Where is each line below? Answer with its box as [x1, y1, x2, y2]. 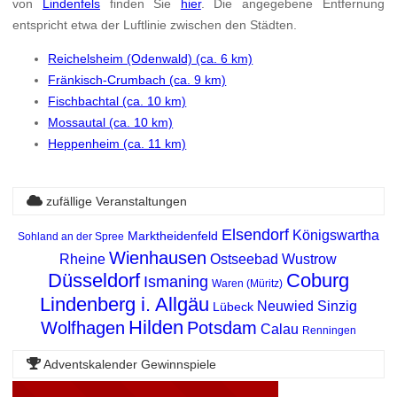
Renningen [301, 323, 356, 337]
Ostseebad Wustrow [210, 251, 338, 267]
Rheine [59, 251, 106, 267]
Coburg [285, 269, 349, 292]
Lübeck [212, 299, 253, 314]
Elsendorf [221, 225, 289, 244]
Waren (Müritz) [211, 276, 283, 290]
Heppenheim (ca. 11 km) [48, 136, 187, 152]
